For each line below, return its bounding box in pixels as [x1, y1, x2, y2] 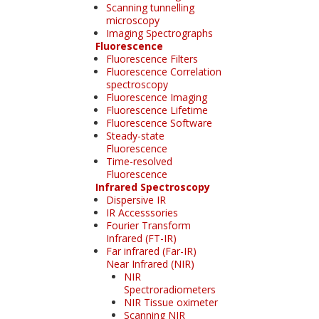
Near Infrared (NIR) [105, 256, 194, 271]
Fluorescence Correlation [105, 64, 221, 78]
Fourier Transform [105, 218, 191, 232]
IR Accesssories [105, 205, 178, 219]
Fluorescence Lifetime [105, 103, 208, 117]
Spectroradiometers [123, 282, 216, 296]
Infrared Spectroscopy [95, 179, 210, 194]
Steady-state [105, 128, 164, 142]
